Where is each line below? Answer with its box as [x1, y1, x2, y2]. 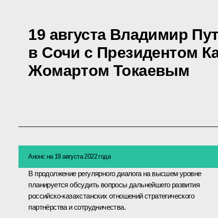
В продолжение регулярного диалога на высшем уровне [28, 169, 201, 178]
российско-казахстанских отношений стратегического [28, 192, 194, 200]
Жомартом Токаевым [28, 61, 190, 79]
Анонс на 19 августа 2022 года [28, 153, 110, 161]
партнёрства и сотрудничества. [28, 203, 126, 212]
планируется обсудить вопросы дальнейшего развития [28, 181, 200, 189]
